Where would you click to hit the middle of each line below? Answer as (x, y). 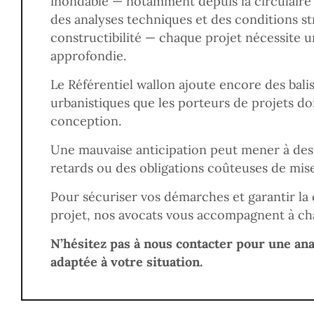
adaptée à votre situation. (127, 262)
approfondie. (88, 56)
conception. (86, 121)
